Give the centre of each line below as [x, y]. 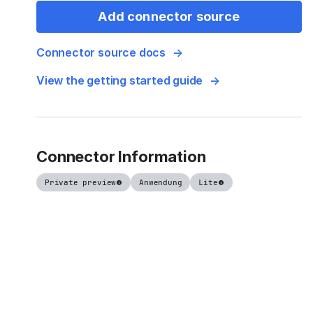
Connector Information [121, 157]
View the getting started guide [120, 81]
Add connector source [169, 17]
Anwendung [161, 183]
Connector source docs [101, 53]
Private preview [81, 183]
